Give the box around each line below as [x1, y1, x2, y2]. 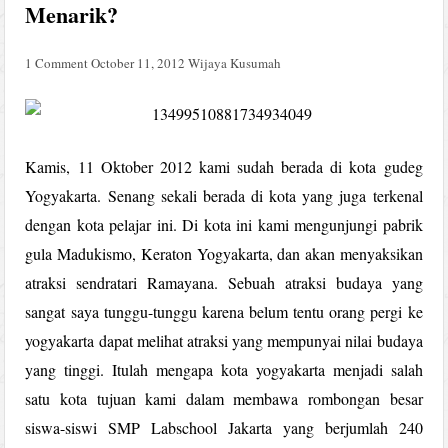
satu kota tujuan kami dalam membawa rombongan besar [25, 387, 423, 409]
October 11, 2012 [91, 53, 186, 72]
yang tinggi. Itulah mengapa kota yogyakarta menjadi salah [25, 358, 423, 380]
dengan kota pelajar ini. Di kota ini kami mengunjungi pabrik [25, 213, 423, 235]
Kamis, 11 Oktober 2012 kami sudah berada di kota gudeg [25, 155, 423, 177]
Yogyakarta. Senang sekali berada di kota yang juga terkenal [25, 184, 423, 206]
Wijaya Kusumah [188, 53, 282, 72]
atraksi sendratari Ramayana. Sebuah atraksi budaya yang [25, 271, 423, 293]
